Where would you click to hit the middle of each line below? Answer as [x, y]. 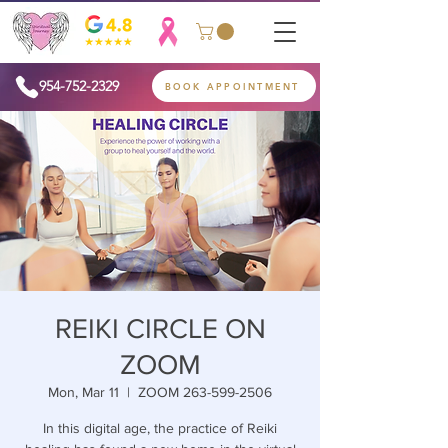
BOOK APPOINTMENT [232, 86]
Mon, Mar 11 [83, 392]
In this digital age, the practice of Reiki [160, 428]
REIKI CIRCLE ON [160, 329]
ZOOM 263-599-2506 [205, 392]
